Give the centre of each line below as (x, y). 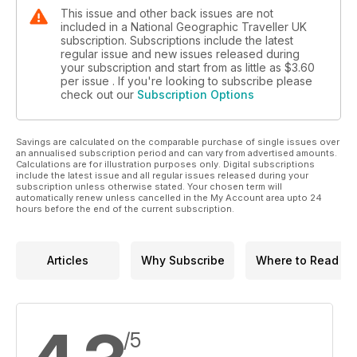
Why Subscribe (182, 261)
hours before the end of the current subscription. (125, 208)
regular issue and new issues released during (180, 53)
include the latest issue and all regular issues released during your (162, 175)
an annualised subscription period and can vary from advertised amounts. (177, 153)
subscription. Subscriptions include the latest (177, 40)
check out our (99, 94)
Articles (68, 261)
